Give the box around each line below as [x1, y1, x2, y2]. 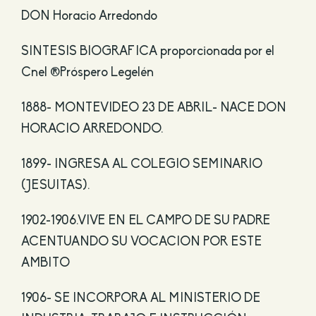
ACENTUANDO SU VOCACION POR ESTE [20, 236, 262, 249]
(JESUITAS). [20, 179, 90, 193]
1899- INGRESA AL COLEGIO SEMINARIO [20, 158, 262, 171]
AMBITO [20, 257, 70, 270]
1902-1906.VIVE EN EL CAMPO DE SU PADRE [20, 214, 270, 228]
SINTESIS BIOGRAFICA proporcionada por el [20, 45, 274, 59]
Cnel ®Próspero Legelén [20, 66, 154, 80]
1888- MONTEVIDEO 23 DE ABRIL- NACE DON [20, 102, 286, 115]
